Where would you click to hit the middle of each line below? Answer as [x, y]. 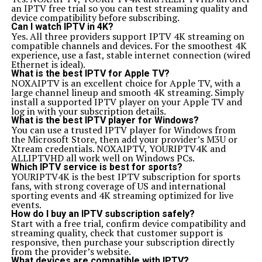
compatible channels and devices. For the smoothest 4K [129, 46]
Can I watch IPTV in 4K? [62, 27]
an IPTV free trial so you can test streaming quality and [129, 8]
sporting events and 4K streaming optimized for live [122, 195]
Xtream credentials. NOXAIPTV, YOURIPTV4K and [118, 149]
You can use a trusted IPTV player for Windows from [123, 130]
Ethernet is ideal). [48, 64]
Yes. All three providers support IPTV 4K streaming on [127, 36]
